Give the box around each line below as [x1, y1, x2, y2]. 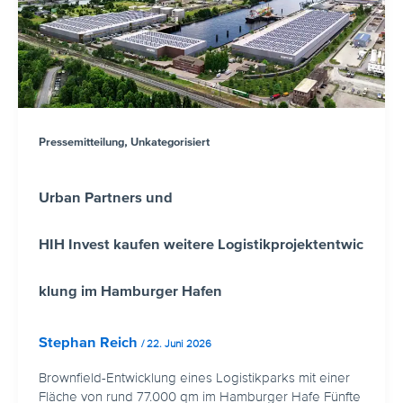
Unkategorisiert [130, 134, 210, 148]
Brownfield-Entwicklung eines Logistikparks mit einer [38, 370, 350, 386]
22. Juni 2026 [146, 337, 211, 350]
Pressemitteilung [38, 134, 124, 148]
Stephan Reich [38, 334, 141, 351]
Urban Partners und [38, 189, 173, 206]
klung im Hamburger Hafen [38, 282, 222, 300]
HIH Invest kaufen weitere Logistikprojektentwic [38, 236, 363, 253]
